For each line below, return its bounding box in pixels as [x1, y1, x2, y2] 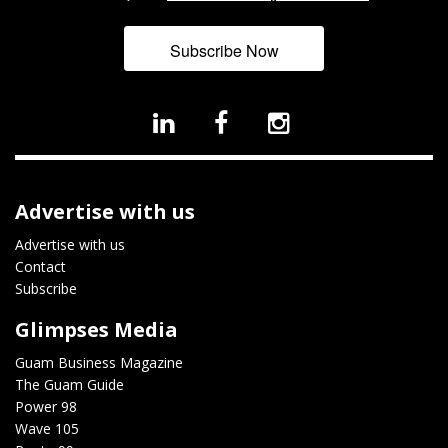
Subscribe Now [169, 39, 279, 63]
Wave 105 [15, 419, 79, 439]
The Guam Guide [15, 375, 124, 395]
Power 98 [15, 397, 77, 417]
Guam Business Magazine [15, 353, 183, 373]
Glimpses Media [15, 316, 178, 344]
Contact [15, 257, 66, 277]
